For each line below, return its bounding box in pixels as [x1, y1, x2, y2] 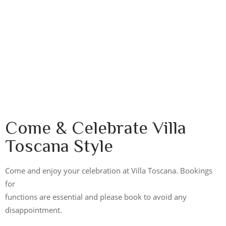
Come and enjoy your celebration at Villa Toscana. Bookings [5, 165, 212, 176]
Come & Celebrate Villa [5, 117, 186, 136]
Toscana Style [5, 135, 113, 154]
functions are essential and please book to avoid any [5, 191, 187, 202]
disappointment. [5, 204, 62, 215]
